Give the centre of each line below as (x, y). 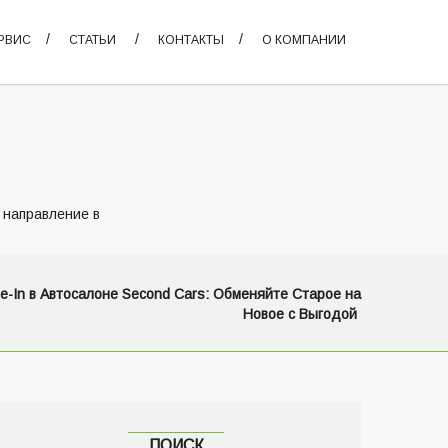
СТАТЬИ (92, 40)
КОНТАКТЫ (191, 40)
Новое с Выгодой (300, 314)
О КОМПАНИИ (304, 40)
